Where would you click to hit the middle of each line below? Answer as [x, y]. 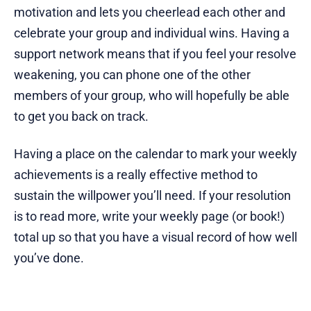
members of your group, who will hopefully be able [152, 96]
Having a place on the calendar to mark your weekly [155, 154]
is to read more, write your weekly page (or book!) [149, 217]
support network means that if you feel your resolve [155, 54]
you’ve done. [49, 258]
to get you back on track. [81, 117]
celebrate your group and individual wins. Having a [152, 33]
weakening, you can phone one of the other [132, 75]
